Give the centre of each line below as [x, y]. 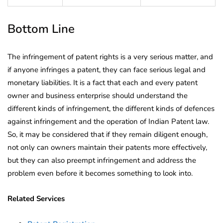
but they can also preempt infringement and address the [102, 160]
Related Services [36, 198]
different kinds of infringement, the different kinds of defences [111, 108]
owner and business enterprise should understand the [98, 95]
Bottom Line [41, 29]
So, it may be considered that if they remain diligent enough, [108, 134]
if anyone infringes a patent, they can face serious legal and [107, 69]
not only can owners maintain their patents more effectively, [107, 147]
